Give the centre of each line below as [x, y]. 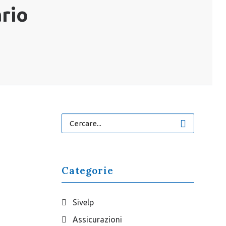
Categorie [87, 171]
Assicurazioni [97, 219]
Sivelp [83, 202]
